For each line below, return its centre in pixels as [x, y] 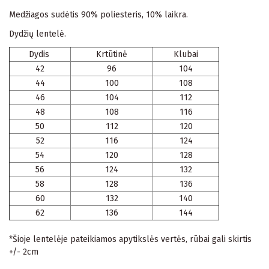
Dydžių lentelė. [38, 34]
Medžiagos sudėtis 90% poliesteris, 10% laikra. [98, 14]
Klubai [186, 54]
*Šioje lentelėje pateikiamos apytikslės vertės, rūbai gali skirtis [130, 239]
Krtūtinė [112, 54]
